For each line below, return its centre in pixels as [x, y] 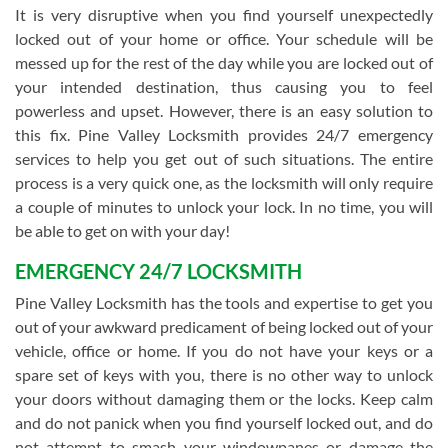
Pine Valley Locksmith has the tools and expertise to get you [224, 302]
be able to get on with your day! [122, 230]
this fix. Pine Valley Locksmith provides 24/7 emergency [224, 134]
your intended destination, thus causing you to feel [224, 86]
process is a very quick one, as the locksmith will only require [224, 182]
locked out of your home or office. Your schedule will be [224, 38]
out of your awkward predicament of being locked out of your [224, 326]
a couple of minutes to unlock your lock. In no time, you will [224, 206]
